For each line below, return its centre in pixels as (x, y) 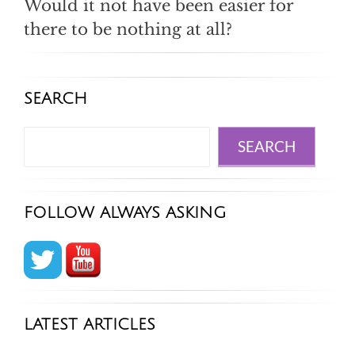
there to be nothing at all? (128, 30)
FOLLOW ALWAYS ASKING (125, 214)
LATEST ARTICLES (90, 325)
